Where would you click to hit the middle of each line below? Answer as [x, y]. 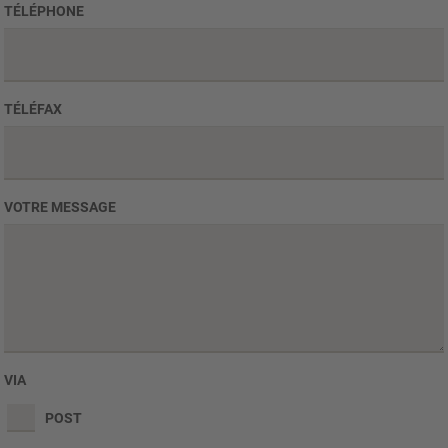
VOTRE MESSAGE [60, 206]
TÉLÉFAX [33, 108]
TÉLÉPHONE [44, 10]
